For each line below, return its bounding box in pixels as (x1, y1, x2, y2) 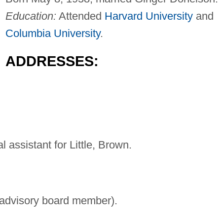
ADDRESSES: (5, 53, 99, 70)
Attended (56, 10, 105, 23)
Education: (5, 10, 56, 23)
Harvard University (104, 10, 193, 23)
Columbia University (5, 27, 100, 40)
